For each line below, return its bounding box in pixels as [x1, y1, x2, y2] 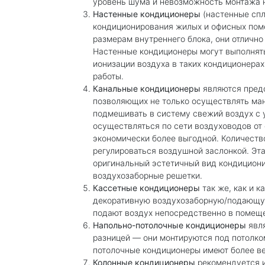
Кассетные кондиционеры [93, 182, 200, 193]
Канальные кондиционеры [93, 83, 201, 93]
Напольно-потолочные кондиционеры [93, 219, 246, 230]
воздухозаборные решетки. [93, 170, 202, 180]
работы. [93, 70, 124, 81]
